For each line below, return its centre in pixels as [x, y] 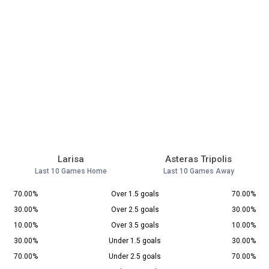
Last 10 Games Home [71, 171]
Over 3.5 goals [135, 225]
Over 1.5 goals [135, 194]
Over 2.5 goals [135, 210]
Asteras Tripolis [198, 159]
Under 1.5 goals [135, 241]
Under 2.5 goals [135, 257]
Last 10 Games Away [198, 171]
